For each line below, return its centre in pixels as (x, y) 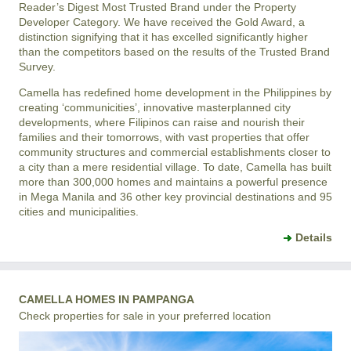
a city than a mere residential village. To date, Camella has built (175, 166)
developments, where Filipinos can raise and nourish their (162, 122)
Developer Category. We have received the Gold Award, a (162, 22)
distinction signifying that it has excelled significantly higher (163, 36)
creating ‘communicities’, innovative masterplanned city (155, 107)
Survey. (37, 66)
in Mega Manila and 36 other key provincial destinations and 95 (175, 196)
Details (314, 237)
